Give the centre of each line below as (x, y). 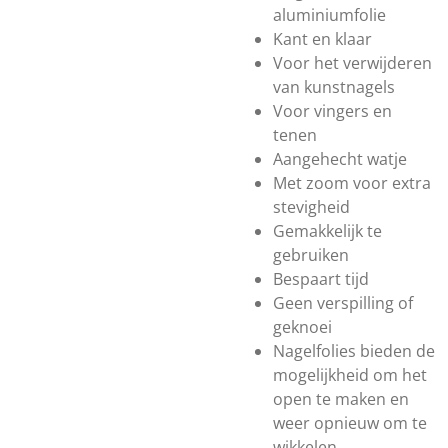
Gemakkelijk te (327, 231)
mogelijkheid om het (350, 375)
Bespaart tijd (321, 279)
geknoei (302, 327)
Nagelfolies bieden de (354, 351)
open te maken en (341, 399)
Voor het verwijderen (352, 63)
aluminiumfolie (329, 15)
